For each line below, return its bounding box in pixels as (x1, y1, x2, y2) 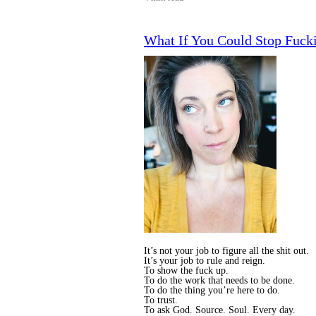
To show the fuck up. (144, 265, 229, 276)
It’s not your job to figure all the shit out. (144, 245, 309, 257)
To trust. (144, 295, 178, 306)
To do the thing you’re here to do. (144, 285, 280, 296)
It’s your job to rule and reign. (144, 255, 265, 267)
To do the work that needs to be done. (144, 275, 295, 286)
